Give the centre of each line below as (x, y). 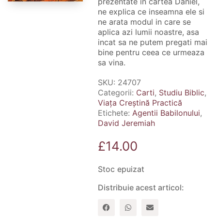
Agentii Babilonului (166, 113)
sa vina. (111, 62)
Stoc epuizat (121, 169)
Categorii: (117, 92)
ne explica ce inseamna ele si (151, 11)
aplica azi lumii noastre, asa (148, 32)
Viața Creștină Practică (140, 102)
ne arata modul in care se (144, 22)
